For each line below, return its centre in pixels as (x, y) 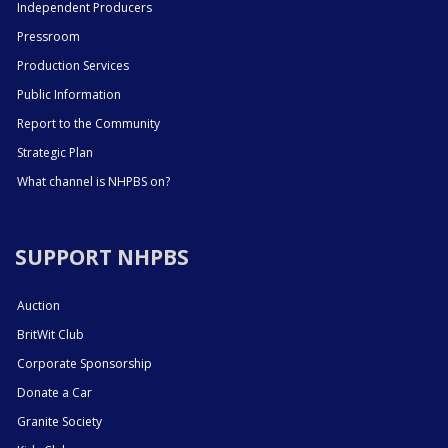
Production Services (73, 66)
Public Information (69, 95)
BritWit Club (50, 335)
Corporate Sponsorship (84, 364)
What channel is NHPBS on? (93, 182)
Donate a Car (54, 393)
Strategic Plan (55, 153)
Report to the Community (88, 124)
